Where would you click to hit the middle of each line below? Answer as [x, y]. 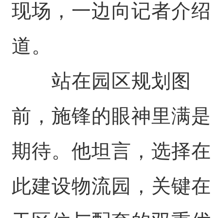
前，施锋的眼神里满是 [111, 116]
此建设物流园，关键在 [111, 186]
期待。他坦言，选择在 [111, 151]
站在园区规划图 [101, 81]
